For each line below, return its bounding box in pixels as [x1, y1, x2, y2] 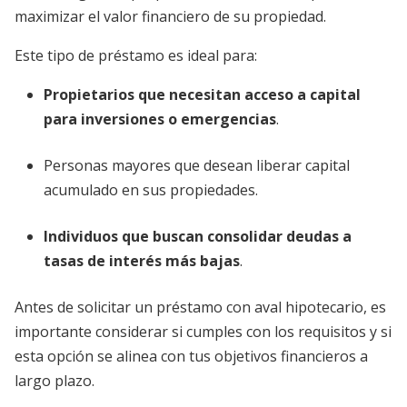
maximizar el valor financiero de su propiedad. [15, 6, 326, 27]
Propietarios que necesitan [44, 84, 241, 105]
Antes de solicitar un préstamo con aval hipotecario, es [15, 297, 386, 318]
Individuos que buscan [44, 226, 203, 247]
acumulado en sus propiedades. [44, 180, 258, 201]
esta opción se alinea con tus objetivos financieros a [15, 346, 368, 367]
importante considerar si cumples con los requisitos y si [15, 322, 392, 342]
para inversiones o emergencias [44, 109, 276, 130]
